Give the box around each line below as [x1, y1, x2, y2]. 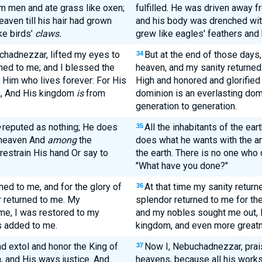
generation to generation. [135, 101, 237, 112]
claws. [35, 28, 61, 39]
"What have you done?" [135, 160, 228, 171]
